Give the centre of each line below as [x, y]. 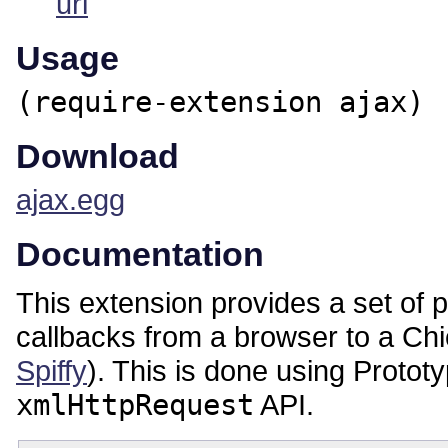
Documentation [140, 254]
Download [97, 156]
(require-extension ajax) [220, 102]
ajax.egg [70, 200]
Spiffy [51, 371]
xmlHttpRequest [135, 405]
